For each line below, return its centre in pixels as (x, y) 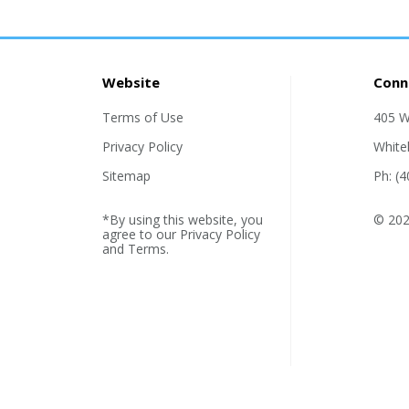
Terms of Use (143, 118)
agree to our (142, 235)
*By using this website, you (183, 220)
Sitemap (127, 176)
